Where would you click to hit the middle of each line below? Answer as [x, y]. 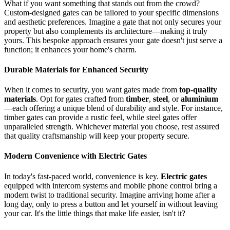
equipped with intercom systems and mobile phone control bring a [111, 185]
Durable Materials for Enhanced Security [76, 69]
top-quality [198, 90]
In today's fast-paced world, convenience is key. [82, 176]
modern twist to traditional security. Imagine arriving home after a [110, 195]
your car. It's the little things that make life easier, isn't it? [95, 213]
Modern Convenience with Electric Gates [75, 156]
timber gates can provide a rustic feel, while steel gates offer [100, 118]
